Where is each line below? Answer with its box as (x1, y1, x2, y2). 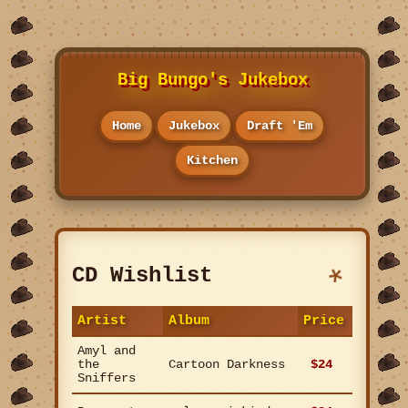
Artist (77, 312, 127, 328)
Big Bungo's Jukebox (117, 70, 308, 90)
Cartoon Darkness (168, 357, 285, 372)
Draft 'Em (247, 118, 312, 133)
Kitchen (187, 153, 238, 168)
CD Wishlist (72, 262, 212, 288)
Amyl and (77, 343, 136, 358)
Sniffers (77, 371, 136, 385)
